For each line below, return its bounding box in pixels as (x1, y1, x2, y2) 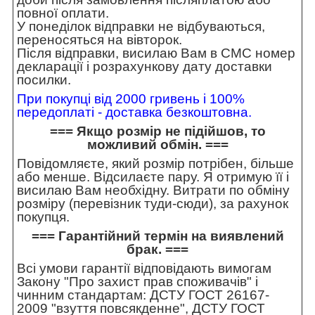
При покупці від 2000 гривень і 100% (17, 91, 245, 107)
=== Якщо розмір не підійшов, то (49, 124, 266, 139)
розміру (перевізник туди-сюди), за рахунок (17, 196, 288, 212)
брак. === (127, 242, 188, 257)
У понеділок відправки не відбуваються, (17, 19, 265, 34)
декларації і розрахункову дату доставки (17, 59, 272, 75)
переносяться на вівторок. (17, 32, 182, 48)
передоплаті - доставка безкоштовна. (17, 105, 252, 120)
